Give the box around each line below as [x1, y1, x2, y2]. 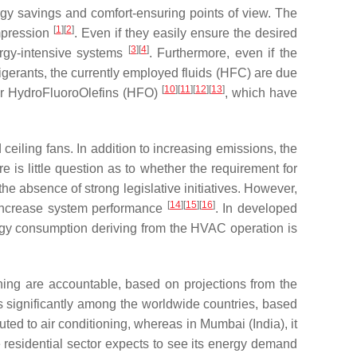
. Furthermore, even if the [148, 46, 298, 60]
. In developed [214, 202, 298, 215]
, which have [225, 86, 298, 100]
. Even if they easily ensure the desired [73, 26, 298, 40]
